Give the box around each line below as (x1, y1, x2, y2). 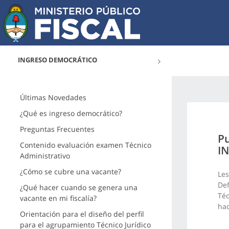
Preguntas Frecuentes (19, 124, 95, 134)
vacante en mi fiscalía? (19, 193, 97, 203)
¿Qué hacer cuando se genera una (19, 182, 138, 192)
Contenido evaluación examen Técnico (19, 140, 151, 150)
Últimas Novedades (19, 93, 86, 102)
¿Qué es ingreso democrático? (19, 108, 122, 118)
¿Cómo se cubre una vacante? (19, 167, 121, 176)
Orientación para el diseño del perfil (19, 209, 144, 219)
